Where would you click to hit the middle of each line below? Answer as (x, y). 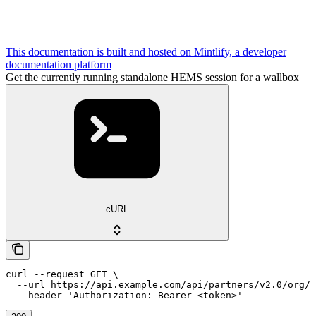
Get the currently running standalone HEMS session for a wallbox (152, 78)
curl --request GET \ (62, 274)
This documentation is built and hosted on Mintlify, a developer (146, 52)
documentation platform (59, 65)
